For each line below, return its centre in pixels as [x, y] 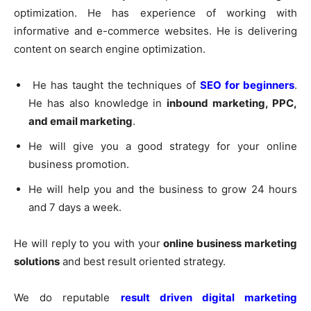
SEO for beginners [247, 85]
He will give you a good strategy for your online [163, 146]
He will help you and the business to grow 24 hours [163, 189]
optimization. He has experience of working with [155, 12]
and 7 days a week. [75, 207]
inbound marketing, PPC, [232, 103]
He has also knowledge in [98, 103]
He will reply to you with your [89, 243]
